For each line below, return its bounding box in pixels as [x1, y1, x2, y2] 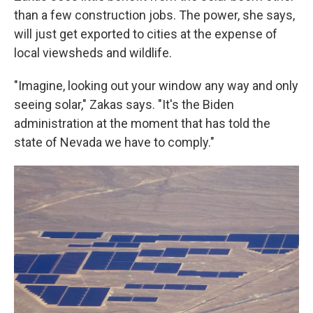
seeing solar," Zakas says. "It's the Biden [14, 97, 234, 112]
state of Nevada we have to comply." [14, 135, 214, 150]
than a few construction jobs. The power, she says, [14, 8, 295, 22]
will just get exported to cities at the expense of [14, 27, 277, 41]
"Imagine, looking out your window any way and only [14, 78, 298, 93]
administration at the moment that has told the [14, 116, 270, 131]
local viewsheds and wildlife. [14, 45, 172, 60]
